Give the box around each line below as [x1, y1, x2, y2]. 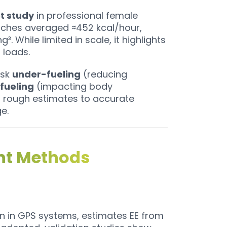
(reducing [80, 68, 127, 81]
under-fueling [12, 68, 81, 81]
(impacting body [33, 80, 112, 93]
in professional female [33, 9, 138, 22]
